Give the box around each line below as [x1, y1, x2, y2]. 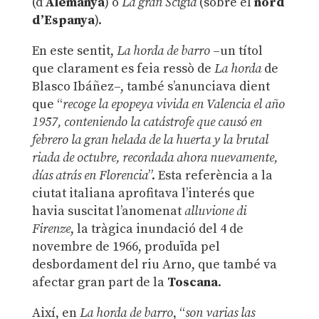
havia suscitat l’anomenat [31, 203, 184, 220]
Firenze [31, 221, 70, 238]
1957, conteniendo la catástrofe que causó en [31, 114, 262, 131]
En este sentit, [31, 43, 117, 60]
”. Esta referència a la [147, 167, 273, 184]
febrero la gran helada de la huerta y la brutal [31, 132, 268, 149]
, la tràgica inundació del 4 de [70, 221, 244, 238]
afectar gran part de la [31, 274, 167, 291]
